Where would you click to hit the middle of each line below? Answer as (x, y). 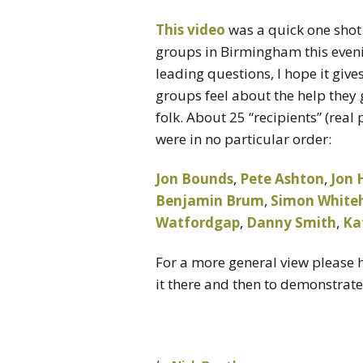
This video (190, 29)
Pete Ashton (282, 178)
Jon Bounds (194, 178)
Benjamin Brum (210, 200)
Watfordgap (198, 222)
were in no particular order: (243, 139)
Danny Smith (291, 222)
